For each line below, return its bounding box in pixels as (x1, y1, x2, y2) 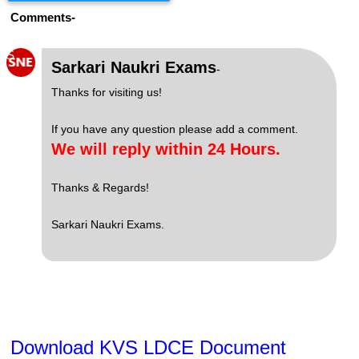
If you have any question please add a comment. (51, 123, 298, 135)
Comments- (10, 10, 75, 24)
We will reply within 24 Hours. (51, 140, 280, 158)
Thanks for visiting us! (51, 86, 162, 99)
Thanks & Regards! (51, 181, 149, 194)
